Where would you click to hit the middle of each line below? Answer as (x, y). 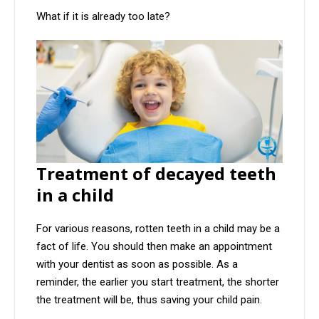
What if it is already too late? (103, 16)
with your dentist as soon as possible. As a (137, 264)
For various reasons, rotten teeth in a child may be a (158, 228)
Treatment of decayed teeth (156, 173)
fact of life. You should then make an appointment (154, 246)
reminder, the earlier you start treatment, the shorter (158, 282)
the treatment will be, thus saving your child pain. (149, 299)
